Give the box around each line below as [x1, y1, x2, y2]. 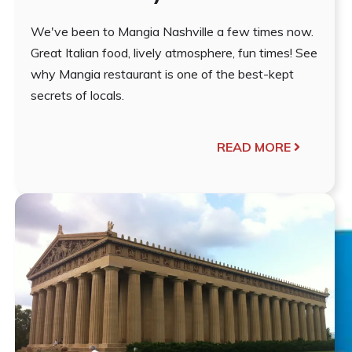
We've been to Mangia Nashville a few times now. [31, 23, 314, 39]
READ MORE [216, 138, 291, 155]
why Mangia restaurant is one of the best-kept [31, 65, 295, 82]
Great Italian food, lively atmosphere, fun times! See [31, 44, 318, 60]
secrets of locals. [31, 86, 125, 103]
